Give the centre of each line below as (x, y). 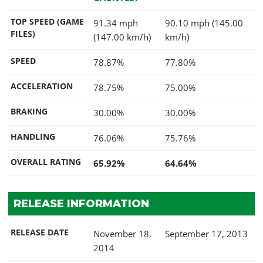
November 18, (122, 233)
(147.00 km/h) (122, 37)
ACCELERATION (42, 86)
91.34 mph (116, 23)
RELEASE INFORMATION (81, 203)
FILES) (23, 34)
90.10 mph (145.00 (204, 23)
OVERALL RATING (46, 162)
